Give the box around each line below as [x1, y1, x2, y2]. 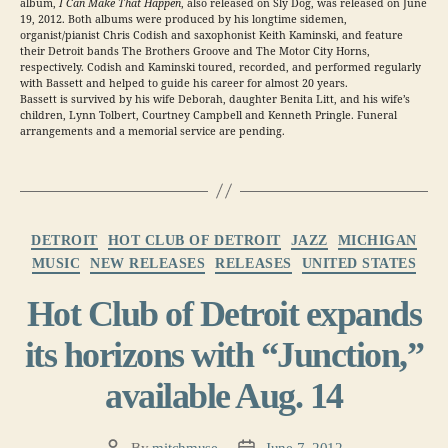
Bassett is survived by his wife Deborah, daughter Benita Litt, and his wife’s [20, 93, 410, 107]
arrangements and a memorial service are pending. [20, 125, 285, 139]
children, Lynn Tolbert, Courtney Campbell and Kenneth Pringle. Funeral [20, 109, 397, 123]
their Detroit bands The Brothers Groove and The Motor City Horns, [20, 45, 370, 59]
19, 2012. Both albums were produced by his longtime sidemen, [20, 13, 347, 27]
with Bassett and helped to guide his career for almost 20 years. [20, 77, 354, 91]
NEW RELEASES [90, 256, 206, 272]
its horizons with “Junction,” [24, 334, 424, 375]
